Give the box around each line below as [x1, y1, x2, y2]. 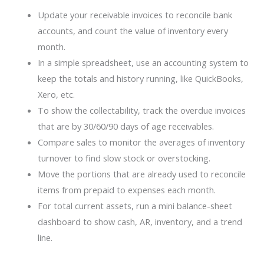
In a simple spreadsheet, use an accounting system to [37, 56, 249, 68]
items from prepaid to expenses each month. [37, 183, 216, 196]
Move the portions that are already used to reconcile [37, 167, 246, 180]
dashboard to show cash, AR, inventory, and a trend [37, 215, 242, 227]
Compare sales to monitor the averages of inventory [37, 136, 245, 148]
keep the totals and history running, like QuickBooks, [37, 72, 243, 84]
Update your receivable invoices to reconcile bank [37, 8, 232, 21]
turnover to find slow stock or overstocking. [37, 151, 210, 164]
